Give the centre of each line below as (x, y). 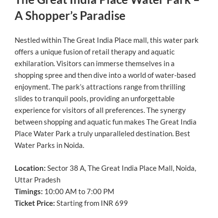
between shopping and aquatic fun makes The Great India (106, 122)
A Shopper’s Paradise (70, 15)
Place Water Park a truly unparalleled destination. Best (102, 134)
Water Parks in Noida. (49, 145)
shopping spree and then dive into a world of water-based (105, 75)
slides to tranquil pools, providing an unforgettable (95, 99)
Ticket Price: (35, 203)
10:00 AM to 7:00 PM (79, 191)
